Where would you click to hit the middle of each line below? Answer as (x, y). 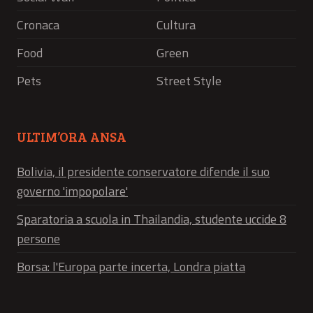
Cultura (176, 25)
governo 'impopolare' (72, 191)
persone (38, 239)
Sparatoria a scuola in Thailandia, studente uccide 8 (152, 219)
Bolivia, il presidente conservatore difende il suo (143, 172)
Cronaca (38, 25)
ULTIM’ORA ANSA (72, 137)
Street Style (189, 81)
